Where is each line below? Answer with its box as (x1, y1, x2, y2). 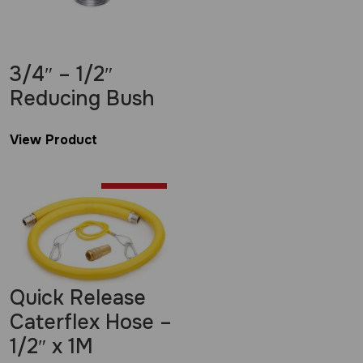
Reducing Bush (10, 85, 155, 112)
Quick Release (10, 284, 146, 311)
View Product (10, 130, 97, 148)
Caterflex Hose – (10, 309, 172, 335)
